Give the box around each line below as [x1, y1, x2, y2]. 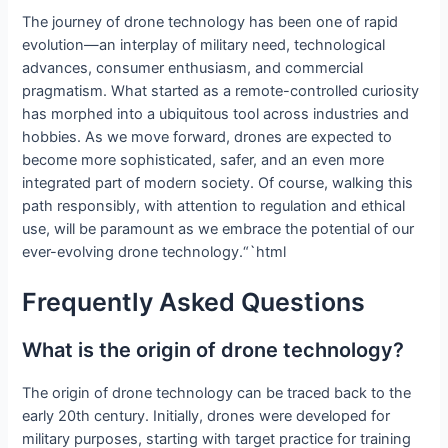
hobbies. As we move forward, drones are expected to [22, 127, 393, 146]
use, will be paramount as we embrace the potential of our [22, 219, 415, 238]
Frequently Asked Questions [22, 287, 366, 318]
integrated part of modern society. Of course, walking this [22, 173, 414, 192]
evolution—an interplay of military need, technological [22, 35, 386, 54]
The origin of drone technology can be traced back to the [22, 384, 412, 403]
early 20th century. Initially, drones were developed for [22, 407, 391, 426]
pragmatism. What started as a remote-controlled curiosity [22, 81, 420, 100]
